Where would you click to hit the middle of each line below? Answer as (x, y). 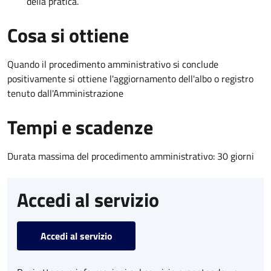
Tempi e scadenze (80, 127)
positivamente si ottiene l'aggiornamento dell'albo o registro (130, 79)
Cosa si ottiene (68, 35)
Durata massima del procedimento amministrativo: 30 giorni (131, 156)
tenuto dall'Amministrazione (65, 93)
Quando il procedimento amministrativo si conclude (113, 64)
